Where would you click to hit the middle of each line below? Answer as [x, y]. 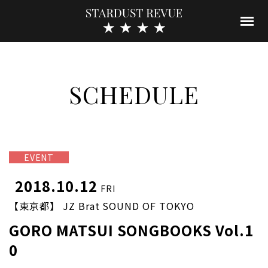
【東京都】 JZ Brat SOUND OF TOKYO [102, 205]
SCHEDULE [134, 94]
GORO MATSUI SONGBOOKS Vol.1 [131, 230]
